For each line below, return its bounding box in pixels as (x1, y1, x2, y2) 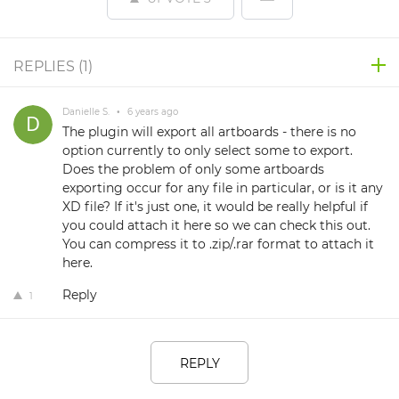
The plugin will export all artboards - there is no (62, 124, 356, 140)
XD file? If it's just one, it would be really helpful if (62, 199, 368, 215)
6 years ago (125, 106, 178, 118)
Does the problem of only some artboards (62, 161, 324, 177)
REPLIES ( (13, 58, 83, 75)
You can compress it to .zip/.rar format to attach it (62, 236, 374, 252)
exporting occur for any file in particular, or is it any (62, 180, 383, 196)
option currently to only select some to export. (62, 142, 353, 159)
